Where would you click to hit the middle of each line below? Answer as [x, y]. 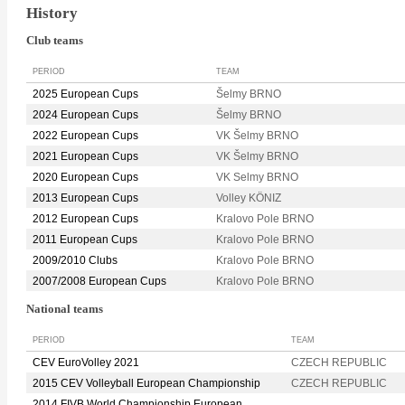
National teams [65, 310]
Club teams [55, 41]
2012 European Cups [85, 219]
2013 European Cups [85, 198]
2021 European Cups [85, 157]
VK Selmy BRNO [257, 178]
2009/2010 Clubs [75, 261]
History [52, 13]
